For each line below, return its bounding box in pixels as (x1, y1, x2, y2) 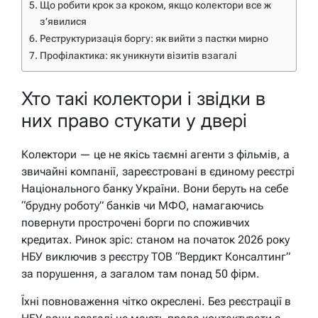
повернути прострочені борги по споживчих (21, 216, 250, 230)
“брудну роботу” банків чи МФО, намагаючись (21, 199, 263, 213)
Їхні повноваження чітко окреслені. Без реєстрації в (21, 295, 291, 309)
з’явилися (39, 16, 87, 28)
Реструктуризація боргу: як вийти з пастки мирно (39, 33, 268, 45)
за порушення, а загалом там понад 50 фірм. (21, 267, 260, 281)
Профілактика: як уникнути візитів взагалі (39, 50, 237, 62)
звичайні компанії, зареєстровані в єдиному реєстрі (21, 165, 295, 179)
